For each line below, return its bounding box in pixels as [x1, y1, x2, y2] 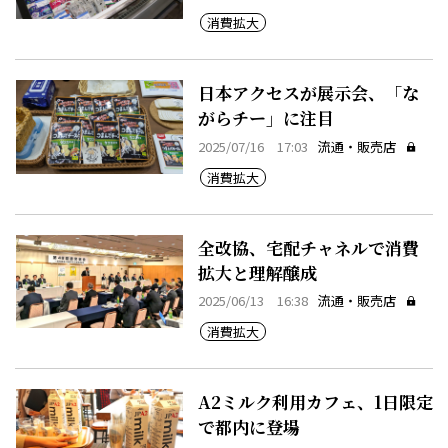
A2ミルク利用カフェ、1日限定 [197, 389, 433, 415]
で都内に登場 [197, 414, 300, 440]
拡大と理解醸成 [197, 259, 317, 285]
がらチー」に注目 [197, 104, 334, 130]
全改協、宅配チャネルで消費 [197, 234, 419, 260]
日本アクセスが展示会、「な [197, 79, 419, 105]
